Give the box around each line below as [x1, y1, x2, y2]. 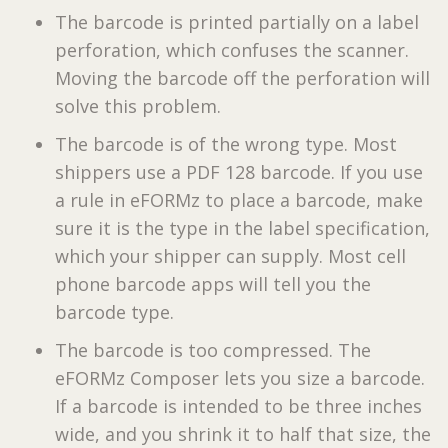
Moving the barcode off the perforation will [55, 65, 430, 90]
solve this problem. [55, 93, 221, 118]
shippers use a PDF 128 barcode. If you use [55, 159, 423, 184]
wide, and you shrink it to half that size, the [55, 421, 431, 446]
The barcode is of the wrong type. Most [55, 131, 397, 156]
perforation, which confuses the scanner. [55, 37, 409, 62]
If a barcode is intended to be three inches [55, 393, 422, 418]
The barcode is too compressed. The [55, 337, 371, 362]
